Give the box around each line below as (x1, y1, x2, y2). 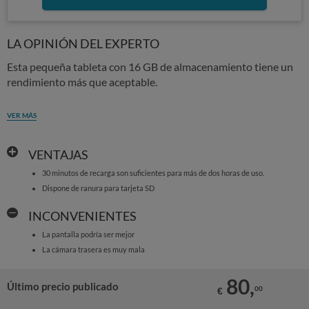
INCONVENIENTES (28, 208, 137, 223)
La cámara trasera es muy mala (41, 245, 145, 254)
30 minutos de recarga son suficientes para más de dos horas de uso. (41, 168, 264, 177)
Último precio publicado (7, 280, 119, 292)
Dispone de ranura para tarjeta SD (41, 183, 154, 192)
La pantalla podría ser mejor (41, 230, 134, 239)
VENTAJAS (28, 147, 88, 162)
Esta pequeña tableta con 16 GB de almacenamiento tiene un (7, 60, 293, 73)
